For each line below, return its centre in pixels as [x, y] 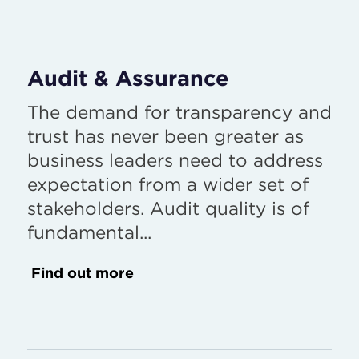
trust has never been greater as [165, 136]
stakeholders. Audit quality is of [168, 208]
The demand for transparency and [179, 112]
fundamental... [89, 232]
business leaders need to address [175, 160]
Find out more [83, 273]
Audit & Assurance [128, 77]
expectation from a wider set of [168, 184]
